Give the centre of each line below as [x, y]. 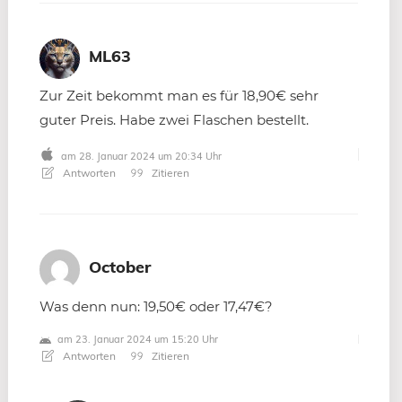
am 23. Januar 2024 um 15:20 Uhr [136, 339]
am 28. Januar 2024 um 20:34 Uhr [140, 156]
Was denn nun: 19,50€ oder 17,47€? [156, 306]
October [120, 267]
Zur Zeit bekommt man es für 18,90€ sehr [179, 95]
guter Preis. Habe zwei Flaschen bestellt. [174, 119]
